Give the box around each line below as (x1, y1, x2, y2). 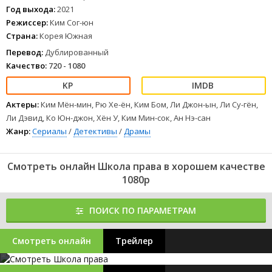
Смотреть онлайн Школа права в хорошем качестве (7, 160, 265, 173)
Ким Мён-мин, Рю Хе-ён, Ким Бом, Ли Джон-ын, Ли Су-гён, (41, 99, 258, 110)
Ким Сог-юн (50, 17, 93, 28)
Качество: (6, 60, 47, 71)
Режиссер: (6, 17, 48, 28)
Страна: (6, 30, 38, 41)
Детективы (73, 126, 117, 137)
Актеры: (6, 99, 39, 110)
